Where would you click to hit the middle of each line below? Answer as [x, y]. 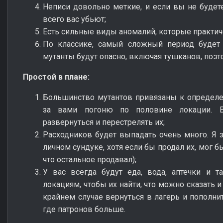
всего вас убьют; [74, 19]
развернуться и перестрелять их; [104, 122]
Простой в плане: [56, 77]
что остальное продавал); [90, 159]
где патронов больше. [84, 209]
